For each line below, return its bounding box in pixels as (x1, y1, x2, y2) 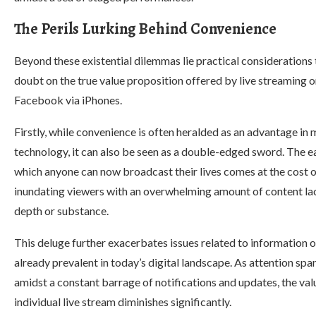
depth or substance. (14, 204, 109, 217)
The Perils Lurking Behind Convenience (14, 18, 276, 39)
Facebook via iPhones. (14, 93, 122, 107)
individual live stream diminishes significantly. (14, 295, 231, 308)
